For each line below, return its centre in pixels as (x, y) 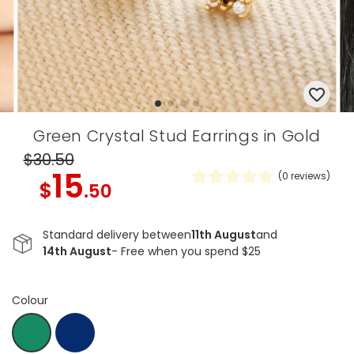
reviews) (310, 176)
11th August (224, 235)
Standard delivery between (117, 235)
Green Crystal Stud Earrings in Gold (177, 136)
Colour (30, 301)
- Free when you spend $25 (186, 252)
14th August (77, 252)
